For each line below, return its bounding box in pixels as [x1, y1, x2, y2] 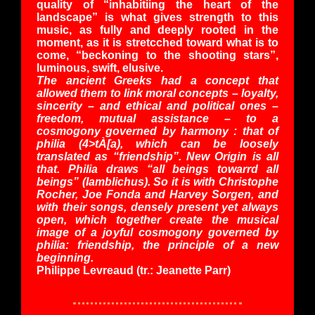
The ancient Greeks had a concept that [37, 74, 278, 86]
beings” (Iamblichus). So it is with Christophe [37, 175, 278, 188]
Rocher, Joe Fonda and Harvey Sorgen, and [37, 188, 278, 200]
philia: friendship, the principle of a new [37, 238, 278, 251]
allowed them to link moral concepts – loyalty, [37, 86, 278, 99]
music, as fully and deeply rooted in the [37, 23, 278, 36]
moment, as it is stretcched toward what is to [37, 36, 278, 49]
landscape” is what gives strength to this [37, 11, 278, 23]
